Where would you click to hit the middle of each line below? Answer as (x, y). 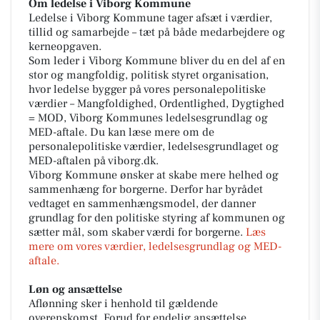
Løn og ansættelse (75, 289)
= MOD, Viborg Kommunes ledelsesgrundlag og (148, 118)
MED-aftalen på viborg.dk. (94, 161)
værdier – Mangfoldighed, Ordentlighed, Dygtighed (156, 104)
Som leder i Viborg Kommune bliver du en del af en (157, 61)
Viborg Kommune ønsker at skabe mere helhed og (154, 175)
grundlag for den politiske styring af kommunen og (157, 218)
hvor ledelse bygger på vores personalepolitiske (147, 89)
